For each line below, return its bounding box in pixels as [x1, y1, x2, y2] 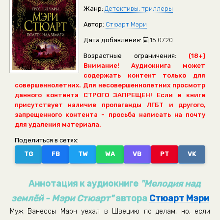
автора [113, 193, 149, 204]
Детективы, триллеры [105, 5, 173, 12]
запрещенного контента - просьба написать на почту [15, 111, 205, 118]
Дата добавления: [83, 36, 141, 44]
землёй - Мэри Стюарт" [11, 193, 113, 204]
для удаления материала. [15, 121, 101, 128]
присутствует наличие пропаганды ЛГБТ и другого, [15, 101, 205, 109]
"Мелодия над [140, 178, 201, 189]
